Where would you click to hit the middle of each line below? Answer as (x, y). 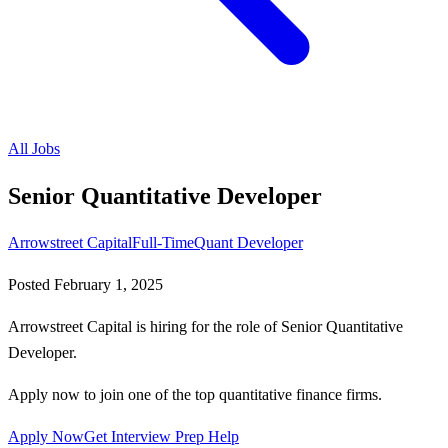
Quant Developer (248, 242)
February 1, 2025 (108, 284)
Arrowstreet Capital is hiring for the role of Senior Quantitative (205, 326)
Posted (31, 284)
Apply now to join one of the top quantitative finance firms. (195, 394)
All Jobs (34, 148)
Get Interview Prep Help (161, 436)
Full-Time (163, 242)
